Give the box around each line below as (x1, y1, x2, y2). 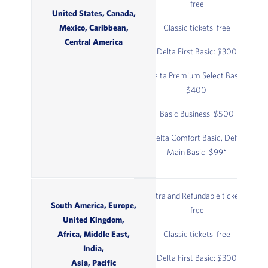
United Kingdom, (63, 215, 124, 225)
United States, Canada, (51, 8, 136, 19)
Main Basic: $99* (167, 147, 227, 157)
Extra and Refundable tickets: (147, 191, 247, 201)
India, (83, 243, 104, 254)
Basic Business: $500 (160, 109, 234, 119)
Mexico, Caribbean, (59, 23, 129, 33)
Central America (65, 37, 123, 47)
